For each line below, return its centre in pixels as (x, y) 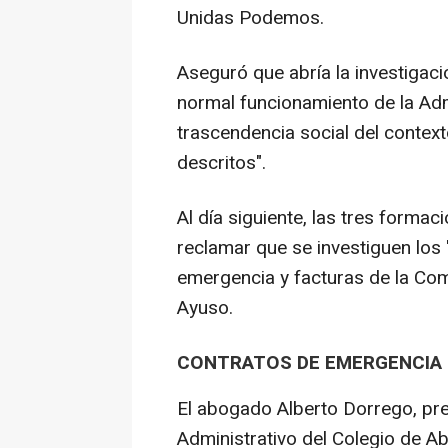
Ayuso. (205, 307)
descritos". (221, 162)
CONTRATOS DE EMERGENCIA (309, 362)
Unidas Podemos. (250, 17)
